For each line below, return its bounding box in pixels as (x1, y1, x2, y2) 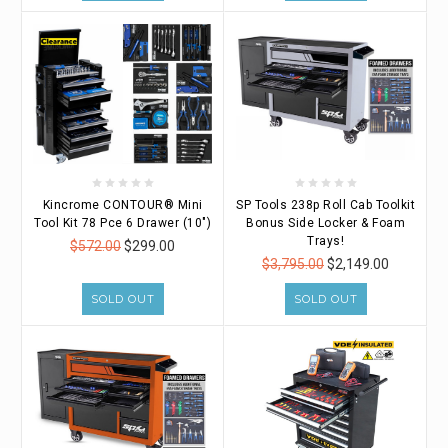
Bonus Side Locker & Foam (246, 215, 405, 230)
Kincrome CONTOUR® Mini (42, 197, 203, 212)
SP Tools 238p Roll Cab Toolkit (236, 197, 415, 212)
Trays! (307, 233, 344, 248)
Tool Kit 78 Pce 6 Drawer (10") (34, 215, 211, 230)
